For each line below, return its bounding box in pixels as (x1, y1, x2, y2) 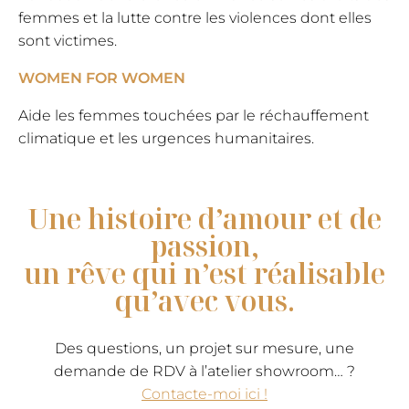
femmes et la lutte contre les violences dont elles (18, 9, 372, 27)
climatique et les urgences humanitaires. (18, 130, 314, 148)
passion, (150, 227, 259, 266)
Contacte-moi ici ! (142, 385, 267, 404)
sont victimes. (18, 32, 117, 50)
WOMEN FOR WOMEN (18, 69, 185, 88)
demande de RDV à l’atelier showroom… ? (54, 362, 355, 381)
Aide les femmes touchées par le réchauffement (18, 107, 369, 125)
